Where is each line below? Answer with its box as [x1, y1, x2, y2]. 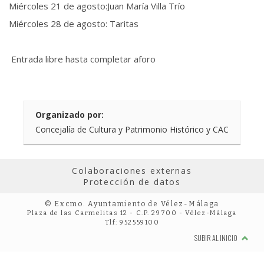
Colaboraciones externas [72, 165, 192, 176]
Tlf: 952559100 [104, 219, 160, 226]
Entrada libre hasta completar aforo [9, 53, 156, 65]
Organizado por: [35, 109, 104, 120]
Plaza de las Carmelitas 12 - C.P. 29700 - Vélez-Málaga [27, 209, 237, 217]
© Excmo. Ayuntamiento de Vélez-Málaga [44, 200, 220, 208]
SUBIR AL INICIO [194, 233, 239, 243]
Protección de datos [82, 176, 181, 187]
